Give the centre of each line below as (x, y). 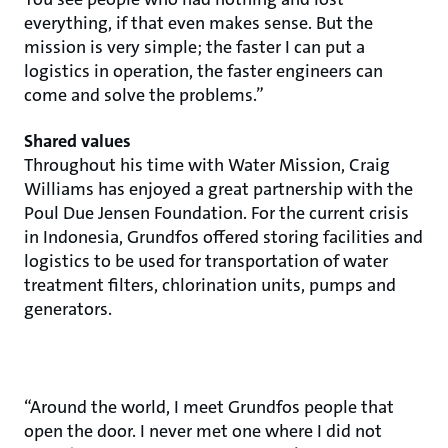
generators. (68, 309)
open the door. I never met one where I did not (203, 431)
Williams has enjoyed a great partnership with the (218, 189)
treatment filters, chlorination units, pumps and (210, 285)
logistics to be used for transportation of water (206, 261)
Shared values (77, 141)
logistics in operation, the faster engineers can (203, 71)
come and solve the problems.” (144, 95)
